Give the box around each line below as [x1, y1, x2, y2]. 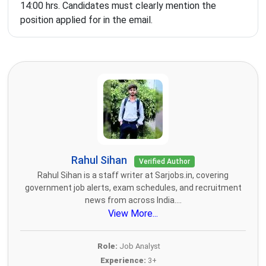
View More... [108, 208, 158, 220]
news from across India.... [84, 195, 182, 205]
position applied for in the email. [20, 14, 153, 26]
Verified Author [139, 157, 190, 166]
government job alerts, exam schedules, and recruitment [24, 183, 242, 193]
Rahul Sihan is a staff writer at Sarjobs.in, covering [37, 170, 229, 180]
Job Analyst [117, 242, 160, 251]
